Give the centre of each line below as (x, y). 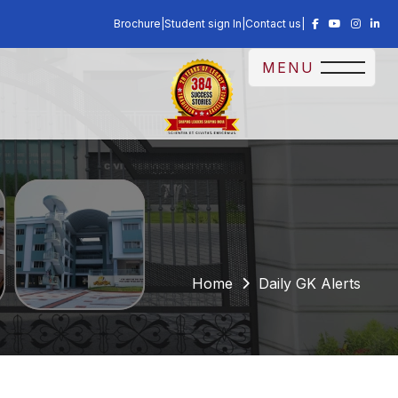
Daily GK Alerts (310, 283)
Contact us (273, 24)
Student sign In (203, 24)
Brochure (137, 24)
